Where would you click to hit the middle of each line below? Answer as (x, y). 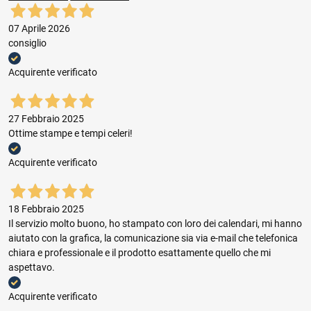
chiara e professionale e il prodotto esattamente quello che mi (140, 253)
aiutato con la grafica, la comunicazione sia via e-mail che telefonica (153, 238)
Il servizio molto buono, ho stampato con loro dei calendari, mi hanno (155, 224)
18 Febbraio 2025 (46, 209)
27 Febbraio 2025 (46, 119)
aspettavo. (32, 268)
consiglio (27, 43)
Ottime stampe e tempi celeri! (70, 134)
